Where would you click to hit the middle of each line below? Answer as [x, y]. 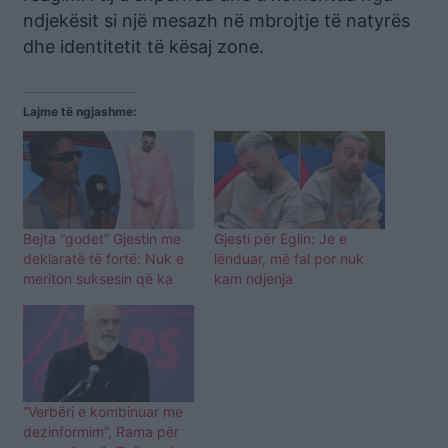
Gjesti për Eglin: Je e [280, 238]
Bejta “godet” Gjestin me [102, 238]
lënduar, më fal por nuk [289, 258]
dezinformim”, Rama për [101, 432]
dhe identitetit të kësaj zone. [143, 46]
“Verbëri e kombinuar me [103, 412]
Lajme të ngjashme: [80, 111]
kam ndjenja [253, 278]
